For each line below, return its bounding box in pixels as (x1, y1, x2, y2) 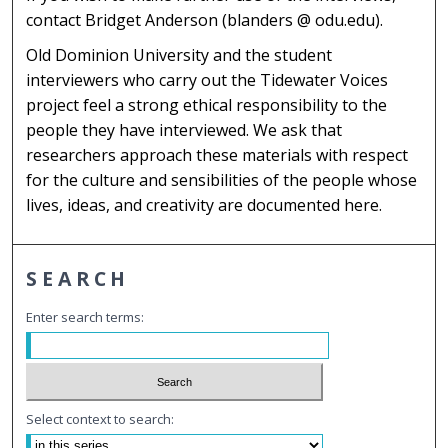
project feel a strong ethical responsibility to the (26, 93, 388, 116)
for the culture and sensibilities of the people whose (26, 168, 418, 191)
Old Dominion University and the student (26, 43, 333, 66)
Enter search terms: (26, 307, 145, 326)
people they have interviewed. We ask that (26, 118, 343, 141)
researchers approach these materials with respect (26, 143, 409, 166)
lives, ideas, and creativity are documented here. (26, 193, 383, 216)
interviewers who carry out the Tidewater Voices (26, 68, 389, 91)
